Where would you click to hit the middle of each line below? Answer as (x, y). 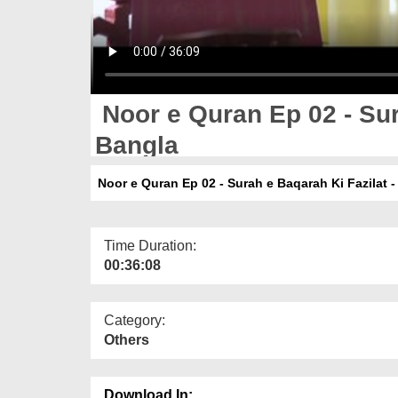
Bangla (137, 145)
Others (127, 339)
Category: (135, 320)
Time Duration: (150, 245)
